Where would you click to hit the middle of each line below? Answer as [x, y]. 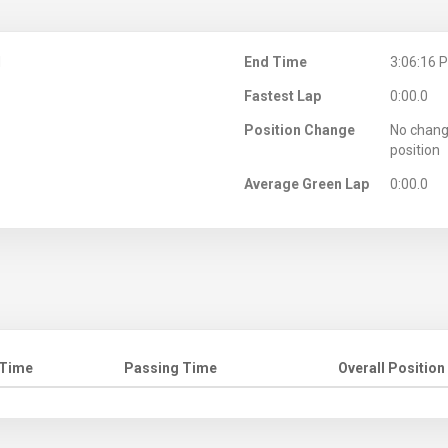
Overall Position [391, 367]
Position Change [299, 129]
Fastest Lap [282, 95]
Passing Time [170, 367]
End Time [275, 61]
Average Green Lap [306, 183]
